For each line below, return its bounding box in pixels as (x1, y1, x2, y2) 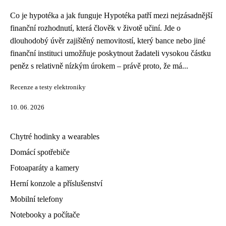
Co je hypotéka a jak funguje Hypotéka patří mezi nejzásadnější (10, 11, 212, 20)
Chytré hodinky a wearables (10, 132, 99, 141)
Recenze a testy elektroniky (10, 84, 86, 91)
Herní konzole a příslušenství (10, 179, 102, 188)
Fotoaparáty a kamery (10, 163, 79, 172)
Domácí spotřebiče (10, 148, 70, 156)
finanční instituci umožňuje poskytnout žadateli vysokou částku (10, 49, 211, 58)
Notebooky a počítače (10, 210, 80, 219)
